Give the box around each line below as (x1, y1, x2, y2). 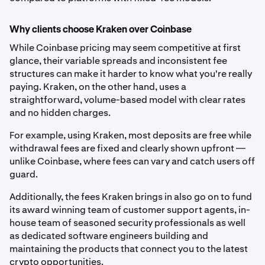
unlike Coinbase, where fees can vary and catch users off (9, 155, 255, 168)
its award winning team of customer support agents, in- (9, 203, 250, 216)
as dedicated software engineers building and (9, 230, 208, 243)
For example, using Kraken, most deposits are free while (9, 129, 251, 142)
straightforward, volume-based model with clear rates (9, 93, 245, 106)
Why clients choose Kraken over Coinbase (9, 25, 192, 35)
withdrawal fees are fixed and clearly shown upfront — (9, 142, 245, 155)
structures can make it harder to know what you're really (9, 67, 252, 80)
